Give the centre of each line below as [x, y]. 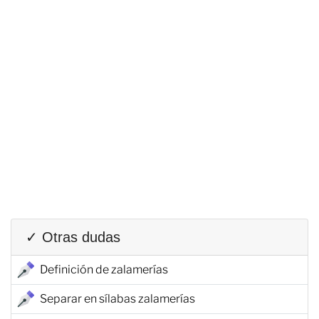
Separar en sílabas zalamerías [117, 298]
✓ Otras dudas [73, 237]
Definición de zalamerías [104, 269]
